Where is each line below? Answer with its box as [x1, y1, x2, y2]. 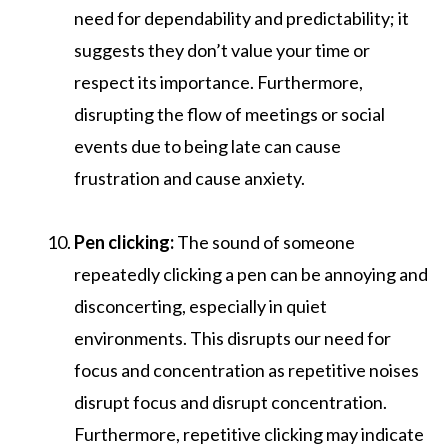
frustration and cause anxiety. [74, 166, 305, 189]
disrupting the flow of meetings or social [74, 102, 385, 125]
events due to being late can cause [74, 134, 341, 157]
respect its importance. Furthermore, [74, 70, 363, 93]
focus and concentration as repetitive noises [74, 358, 419, 381]
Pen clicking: [74, 230, 174, 253]
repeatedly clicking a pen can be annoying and [74, 262, 428, 285]
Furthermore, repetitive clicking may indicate [74, 422, 424, 445]
